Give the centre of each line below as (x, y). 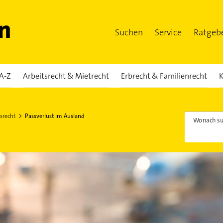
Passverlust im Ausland (55, 116)
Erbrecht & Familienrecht (164, 76)
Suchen (129, 32)
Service (168, 32)
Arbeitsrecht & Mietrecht (66, 76)
